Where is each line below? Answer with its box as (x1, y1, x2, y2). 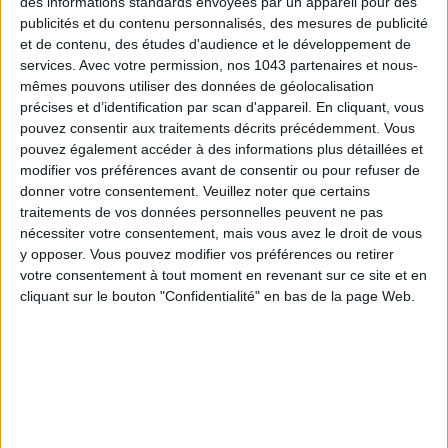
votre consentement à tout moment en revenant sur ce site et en (20, 267, 427, 284)
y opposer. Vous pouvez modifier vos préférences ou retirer (20, 246, 394, 263)
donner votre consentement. (20, 183, 199, 200)
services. (20, 57, 76, 74)
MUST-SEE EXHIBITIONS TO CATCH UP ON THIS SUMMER (71, 2, 377, 22)
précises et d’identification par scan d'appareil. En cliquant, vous (20, 99, 424, 116)
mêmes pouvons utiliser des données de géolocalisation (20, 78, 374, 95)
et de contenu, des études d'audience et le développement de (20, 36, 411, 53)
